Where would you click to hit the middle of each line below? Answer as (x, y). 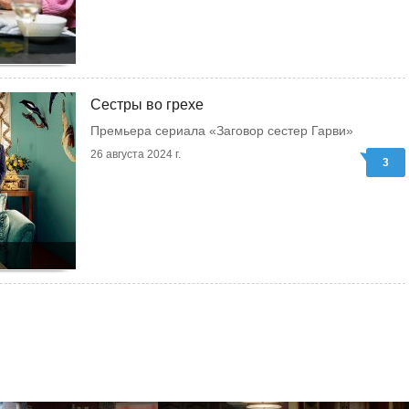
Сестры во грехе (147, 105)
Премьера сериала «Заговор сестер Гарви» (222, 131)
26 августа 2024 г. (136, 154)
